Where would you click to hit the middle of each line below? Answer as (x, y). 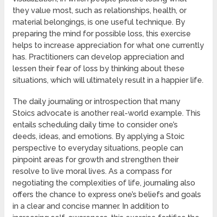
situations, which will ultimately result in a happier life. (108, 80)
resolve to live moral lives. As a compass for (93, 171)
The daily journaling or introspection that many (97, 102)
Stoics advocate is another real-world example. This (107, 113)
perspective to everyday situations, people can (98, 148)
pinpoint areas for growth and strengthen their (96, 160)
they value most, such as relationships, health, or (100, 11)
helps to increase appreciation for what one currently (108, 46)
